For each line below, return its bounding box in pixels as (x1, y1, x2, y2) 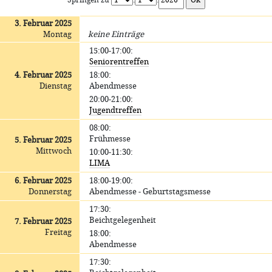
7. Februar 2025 (14, 217, 72, 226)
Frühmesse (89, 134, 131, 143)
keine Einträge (88, 30, 144, 39)
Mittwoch (35, 146, 72, 155)
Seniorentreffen (89, 57, 149, 66)
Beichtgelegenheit (89, 216, 157, 225)
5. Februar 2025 (14, 135, 72, 144)
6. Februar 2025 (14, 176, 72, 185)
